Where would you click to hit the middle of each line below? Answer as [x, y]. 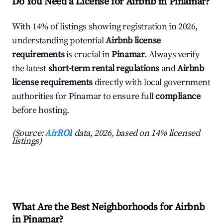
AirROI [59, 133]
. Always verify [172, 55]
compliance [178, 97]
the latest [30, 69]
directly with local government [152, 83]
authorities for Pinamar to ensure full [84, 97]
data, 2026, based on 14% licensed [136, 133]
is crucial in [88, 55]
